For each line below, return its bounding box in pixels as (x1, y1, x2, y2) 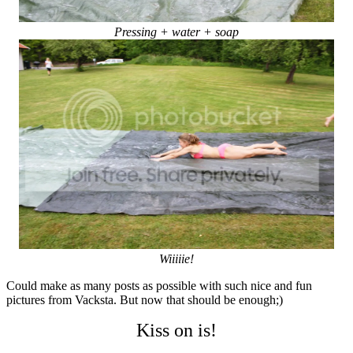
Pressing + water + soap (114, 24, 239, 39)
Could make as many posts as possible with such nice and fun (6, 278, 312, 292)
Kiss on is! (136, 319, 217, 340)
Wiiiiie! (159, 251, 194, 266)
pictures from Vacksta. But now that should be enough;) (6, 292, 283, 307)
